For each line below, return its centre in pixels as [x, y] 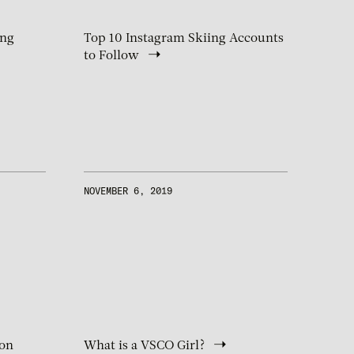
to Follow [111, 56]
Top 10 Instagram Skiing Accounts [184, 39]
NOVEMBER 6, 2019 [128, 191]
